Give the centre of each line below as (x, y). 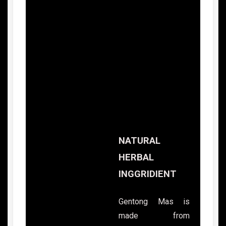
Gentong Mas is (154, 202)
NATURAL (139, 141)
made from (154, 216)
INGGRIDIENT (148, 174)
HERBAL (136, 158)
